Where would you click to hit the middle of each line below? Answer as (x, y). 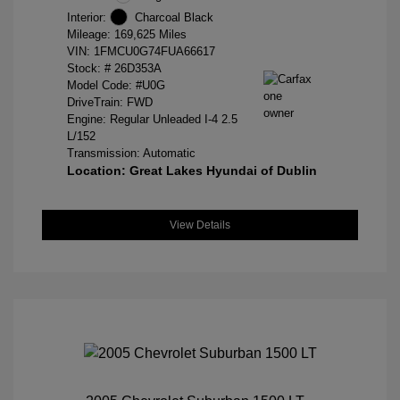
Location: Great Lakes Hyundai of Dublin (192, 171)
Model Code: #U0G (116, 86)
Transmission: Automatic (131, 154)
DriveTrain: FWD (110, 103)
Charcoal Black (174, 17)
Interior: (87, 17)
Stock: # (89, 69)
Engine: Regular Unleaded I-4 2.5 (152, 120)
